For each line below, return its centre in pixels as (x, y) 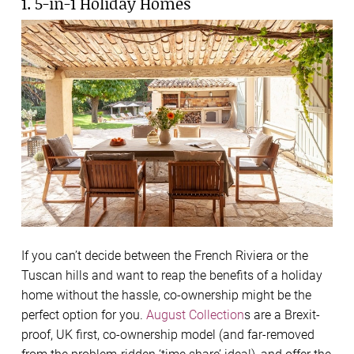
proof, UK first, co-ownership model (119, 335)
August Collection (195, 315)
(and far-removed (265, 335)
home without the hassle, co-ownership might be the (166, 296)
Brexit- (302, 315)
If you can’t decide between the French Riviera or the (165, 256)
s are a (264, 315)
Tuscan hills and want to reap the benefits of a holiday (172, 276)
